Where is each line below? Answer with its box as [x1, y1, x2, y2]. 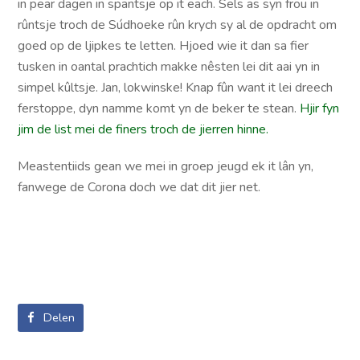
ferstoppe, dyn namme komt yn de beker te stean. [18, 99, 301, 117]
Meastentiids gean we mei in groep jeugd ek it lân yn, [18, 157, 314, 175]
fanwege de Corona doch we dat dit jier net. [18, 178, 261, 196]
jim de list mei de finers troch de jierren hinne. [18, 120, 269, 138]
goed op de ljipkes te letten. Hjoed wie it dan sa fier [18, 36, 309, 55]
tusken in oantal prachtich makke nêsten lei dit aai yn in [18, 57, 321, 76]
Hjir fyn [300, 99, 340, 117]
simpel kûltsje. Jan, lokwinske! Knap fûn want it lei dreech [18, 78, 333, 96]
